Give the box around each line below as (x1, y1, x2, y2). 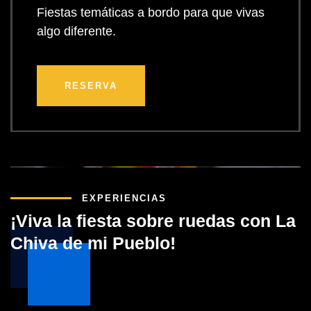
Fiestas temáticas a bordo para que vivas (37, 6, 264, 20)
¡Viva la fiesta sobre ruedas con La (10, 210, 296, 230)
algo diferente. (37, 24, 116, 39)
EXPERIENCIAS (82, 192, 167, 203)
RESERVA (65, 81, 117, 92)
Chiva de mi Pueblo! (10, 233, 176, 253)
